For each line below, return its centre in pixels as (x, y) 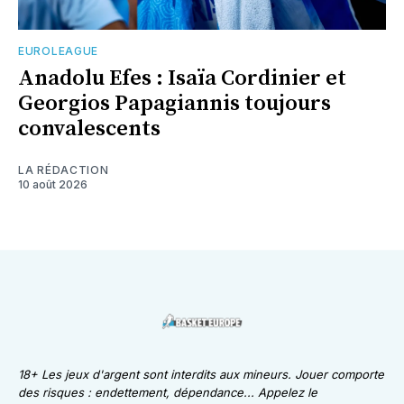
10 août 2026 (53, 184)
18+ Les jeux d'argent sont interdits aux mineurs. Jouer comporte (201, 374)
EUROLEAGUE (58, 50)
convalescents (89, 129)
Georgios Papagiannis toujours (174, 103)
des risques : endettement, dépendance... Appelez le (168, 392)
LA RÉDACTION (64, 170)
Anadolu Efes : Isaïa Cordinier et (182, 78)
